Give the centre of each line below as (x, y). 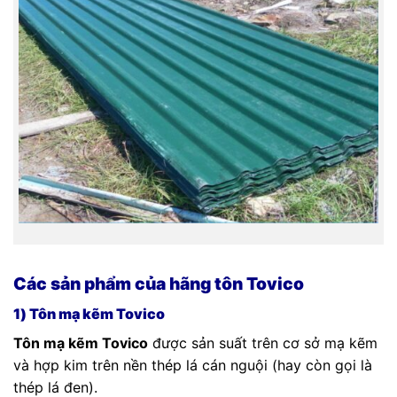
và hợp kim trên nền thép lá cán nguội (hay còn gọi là (193, 365)
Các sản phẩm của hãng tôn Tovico (159, 284)
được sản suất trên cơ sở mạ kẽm (263, 343)
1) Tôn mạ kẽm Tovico (89, 313)
